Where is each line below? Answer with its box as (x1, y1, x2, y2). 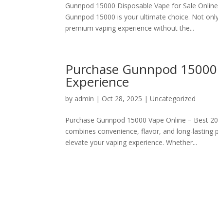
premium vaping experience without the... (65, 23, 195, 33)
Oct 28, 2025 (102, 94, 143, 103)
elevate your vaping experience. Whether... (65, 138, 198, 147)
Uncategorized (150, 94, 196, 103)
